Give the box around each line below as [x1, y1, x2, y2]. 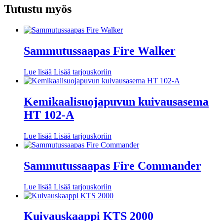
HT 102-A [24, 108, 74, 121]
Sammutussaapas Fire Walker [24, 44, 176, 57]
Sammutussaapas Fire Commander [24, 159, 201, 172]
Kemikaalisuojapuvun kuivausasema [24, 95, 209, 108]
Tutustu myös [4, 2, 72, 16]
